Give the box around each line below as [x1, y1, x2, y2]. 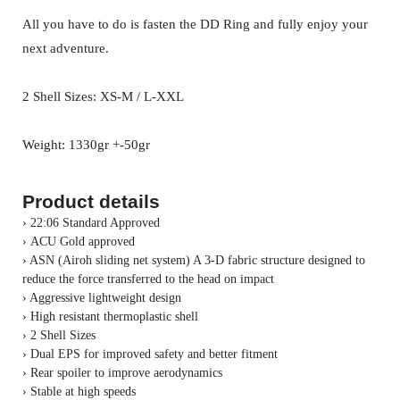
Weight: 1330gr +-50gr [21, 137, 150, 153]
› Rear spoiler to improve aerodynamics [21, 366, 222, 380]
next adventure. [21, 40, 109, 56]
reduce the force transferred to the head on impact [21, 272, 274, 287]
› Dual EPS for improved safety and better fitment [21, 347, 278, 362]
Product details [21, 191, 160, 213]
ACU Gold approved [29, 235, 135, 249]
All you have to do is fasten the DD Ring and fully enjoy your [21, 16, 368, 32]
